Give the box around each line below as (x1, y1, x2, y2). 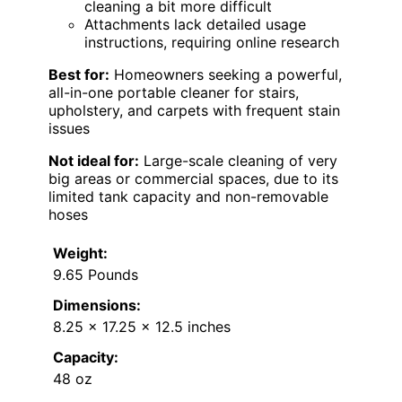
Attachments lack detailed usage (84, 14, 306, 33)
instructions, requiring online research (84, 32, 339, 51)
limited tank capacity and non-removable (48, 187, 328, 205)
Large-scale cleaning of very (139, 151, 337, 170)
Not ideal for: (48, 151, 139, 170)
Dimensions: (53, 295, 141, 314)
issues (48, 118, 90, 137)
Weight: (53, 243, 108, 262)
